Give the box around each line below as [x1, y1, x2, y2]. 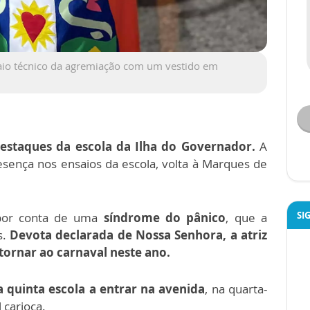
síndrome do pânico [98, 209, 226, 226]
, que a [226, 209, 268, 226]
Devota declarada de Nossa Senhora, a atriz [10, 226, 267, 243]
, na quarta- [205, 280, 268, 297]
